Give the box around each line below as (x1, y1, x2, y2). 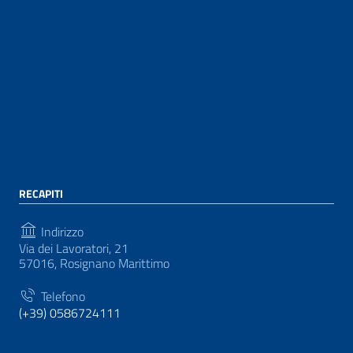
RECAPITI (19, 184, 63, 202)
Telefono (38, 286, 85, 306)
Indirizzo (38, 221, 84, 241)
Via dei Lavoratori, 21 (19, 238, 128, 258)
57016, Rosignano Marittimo (19, 253, 169, 273)
